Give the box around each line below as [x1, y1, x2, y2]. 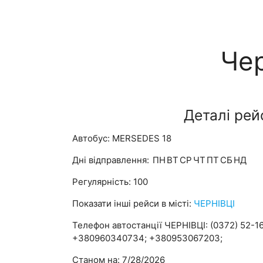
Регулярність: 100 [72, 176, 149, 188]
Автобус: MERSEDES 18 [72, 133, 172, 144]
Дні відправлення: [72, 154, 152, 166]
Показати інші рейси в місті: [72, 198, 194, 210]
